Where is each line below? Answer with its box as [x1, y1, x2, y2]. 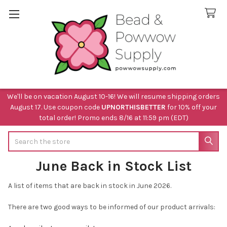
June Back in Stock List [35, 157, 192, 174]
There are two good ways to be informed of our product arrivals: [8, 202, 215, 211]
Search [8, 132, 31, 141]
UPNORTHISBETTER [101, 102, 166, 111]
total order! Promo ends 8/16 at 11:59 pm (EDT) [39, 113, 188, 122]
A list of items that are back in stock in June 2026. [8, 181, 173, 190]
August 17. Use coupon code [10, 102, 101, 111]
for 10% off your [166, 102, 217, 111]
